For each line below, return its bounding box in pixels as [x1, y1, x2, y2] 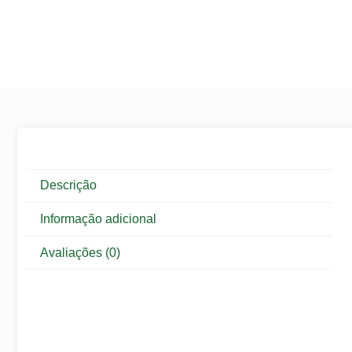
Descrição [40, 178, 97, 192]
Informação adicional [40, 211, 157, 225]
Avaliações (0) [40, 245, 121, 259]
